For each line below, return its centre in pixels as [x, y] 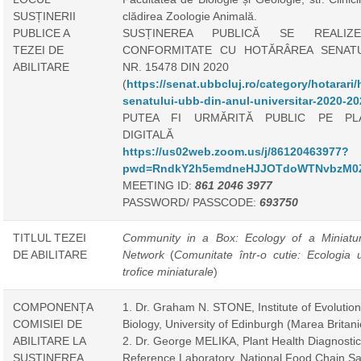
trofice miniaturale [168, 271]
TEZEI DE [38, 50]
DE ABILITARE [50, 254]
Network [143, 254]
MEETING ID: [158, 185]
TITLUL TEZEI [49, 237]
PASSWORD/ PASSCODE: [191, 202]
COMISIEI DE [47, 324]
